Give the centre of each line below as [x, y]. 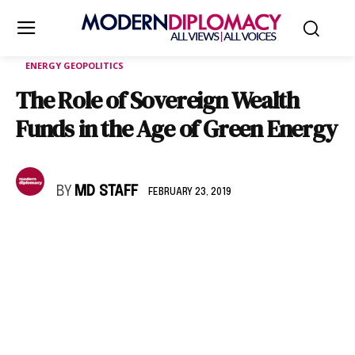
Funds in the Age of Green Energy [176, 129]
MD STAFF [106, 192]
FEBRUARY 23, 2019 [190, 192]
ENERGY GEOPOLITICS [74, 65]
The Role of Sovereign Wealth [157, 100]
